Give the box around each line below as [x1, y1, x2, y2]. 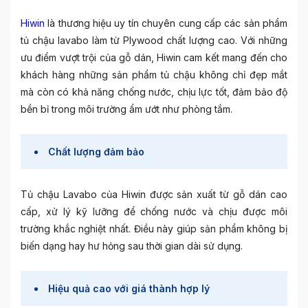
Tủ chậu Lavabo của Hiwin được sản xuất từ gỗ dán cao [21, 188, 287, 200]
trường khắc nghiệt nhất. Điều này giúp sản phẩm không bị [21, 222, 287, 234]
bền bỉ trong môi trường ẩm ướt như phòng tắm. [21, 102, 232, 115]
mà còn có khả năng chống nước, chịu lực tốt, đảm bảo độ [21, 85, 287, 98]
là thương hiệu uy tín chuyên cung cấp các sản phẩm [45, 16, 287, 29]
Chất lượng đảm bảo [48, 145, 144, 157]
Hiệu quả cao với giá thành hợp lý [48, 282, 210, 294]
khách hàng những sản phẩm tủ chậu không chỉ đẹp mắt [21, 68, 287, 80]
